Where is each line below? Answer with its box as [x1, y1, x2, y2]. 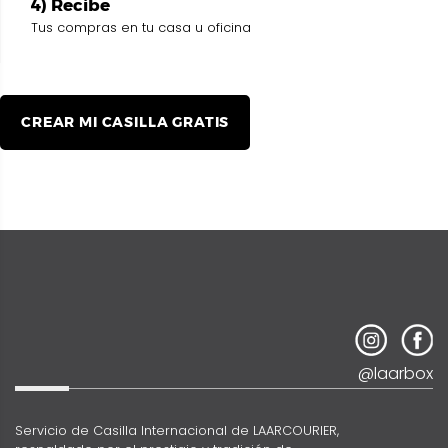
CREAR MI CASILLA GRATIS [21, 112, 230, 131]
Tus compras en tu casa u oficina [31, 18, 251, 36]
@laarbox [358, 362, 433, 386]
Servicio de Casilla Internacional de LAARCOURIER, [15, 421, 339, 439]
